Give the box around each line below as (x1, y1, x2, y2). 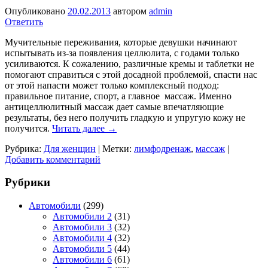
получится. (5, 123, 52, 133)
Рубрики (5, 176, 50, 189)
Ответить (5, 16, 43, 27)
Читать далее (52, 123, 107, 133)
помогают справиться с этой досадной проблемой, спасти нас (5, 69, 257, 80)
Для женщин (44, 143, 96, 154)
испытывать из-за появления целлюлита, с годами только (5, 47, 239, 58)
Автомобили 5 (53, 243, 112, 254)
